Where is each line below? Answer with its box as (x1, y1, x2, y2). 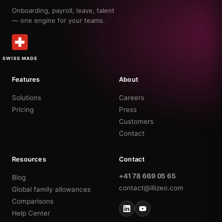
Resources (12, 155, 46, 163)
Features (12, 75, 40, 83)
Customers (119, 117, 154, 125)
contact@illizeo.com (119, 183, 183, 192)
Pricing (12, 105, 34, 113)
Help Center (12, 209, 50, 217)
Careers (119, 93, 144, 102)
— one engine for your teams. (12, 16, 105, 24)
